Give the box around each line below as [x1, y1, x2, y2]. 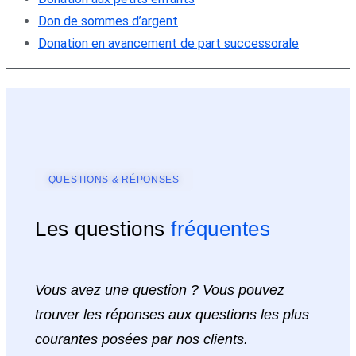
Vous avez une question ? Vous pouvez [35, 281, 284, 299]
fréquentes [171, 216, 270, 241]
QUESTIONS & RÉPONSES [48, 174, 180, 186]
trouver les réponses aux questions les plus [35, 306, 309, 323]
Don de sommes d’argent [38, 13, 178, 29]
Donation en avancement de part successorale [38, 35, 299, 51]
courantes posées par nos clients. [35, 331, 248, 348]
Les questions [35, 216, 171, 241]
